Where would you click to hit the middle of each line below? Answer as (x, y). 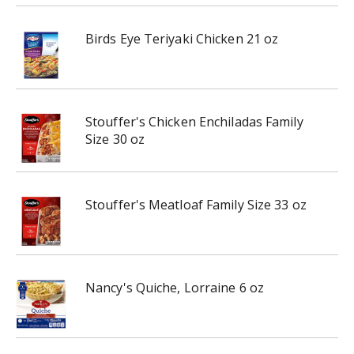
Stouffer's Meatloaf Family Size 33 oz (196, 205)
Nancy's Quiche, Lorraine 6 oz (175, 288)
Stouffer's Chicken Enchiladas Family (194, 122)
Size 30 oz (115, 139)
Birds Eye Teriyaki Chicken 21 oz (182, 39)
